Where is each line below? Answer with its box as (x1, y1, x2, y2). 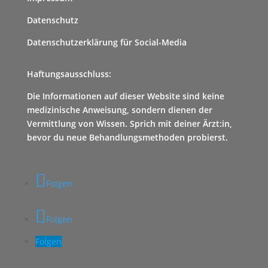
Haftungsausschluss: (26, 68, 111, 80)
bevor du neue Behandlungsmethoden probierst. (26, 132, 228, 143)
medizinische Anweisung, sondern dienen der (26, 104, 212, 115)
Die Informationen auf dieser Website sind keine (26, 90, 224, 102)
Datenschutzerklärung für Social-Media (26, 36, 187, 48)
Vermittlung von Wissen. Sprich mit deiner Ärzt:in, (26, 118, 232, 129)
